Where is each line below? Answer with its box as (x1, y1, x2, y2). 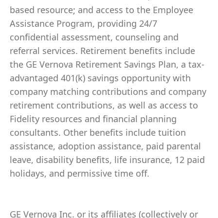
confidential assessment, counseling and (10, 31, 179, 43)
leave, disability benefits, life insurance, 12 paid (10, 154, 205, 165)
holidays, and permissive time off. (10, 167, 149, 179)
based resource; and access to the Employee (10, 4, 193, 16)
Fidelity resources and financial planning (10, 113, 177, 125)
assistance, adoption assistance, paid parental (10, 140, 201, 152)
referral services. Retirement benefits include (10, 45, 195, 56)
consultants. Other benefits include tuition (10, 127, 186, 138)
